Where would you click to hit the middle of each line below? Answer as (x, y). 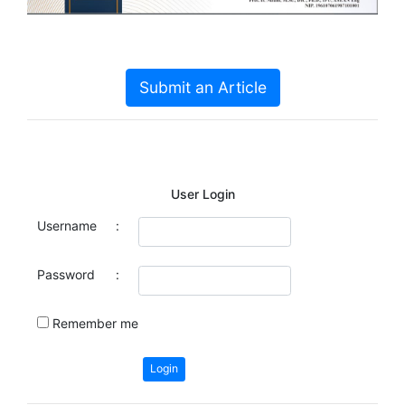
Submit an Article (202, 87)
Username (66, 225)
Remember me (95, 323)
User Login (202, 193)
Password (66, 274)
